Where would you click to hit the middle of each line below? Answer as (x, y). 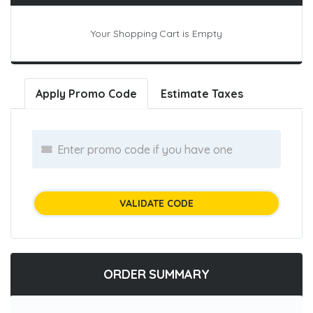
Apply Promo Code (86, 94)
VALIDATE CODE (156, 203)
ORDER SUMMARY (156, 274)
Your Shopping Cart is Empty (156, 34)
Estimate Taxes (202, 94)
